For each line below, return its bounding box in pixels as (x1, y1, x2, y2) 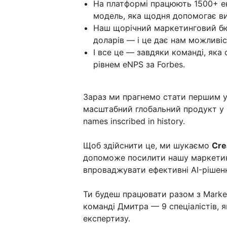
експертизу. (83, 213, 130, 224)
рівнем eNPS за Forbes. (93, 59, 185, 70)
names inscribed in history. (83, 116, 185, 127)
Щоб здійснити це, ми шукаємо (83, 140, 212, 151)
